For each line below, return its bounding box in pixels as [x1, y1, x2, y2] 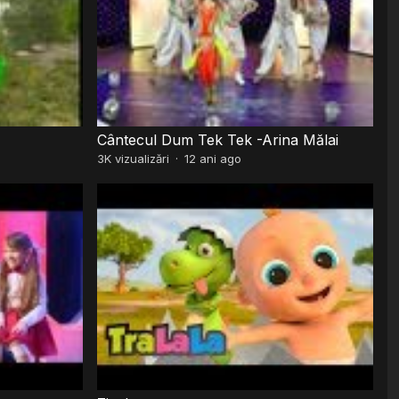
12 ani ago [184, 151, 242, 166]
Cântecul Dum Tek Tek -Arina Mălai [97, 130, 340, 149]
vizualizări [111, 151, 170, 166]
